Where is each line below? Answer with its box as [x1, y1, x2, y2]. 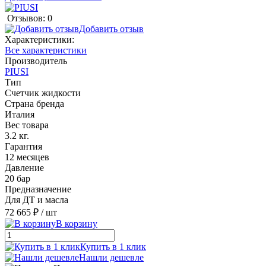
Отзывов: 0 [7, 12, 52, 23]
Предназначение [5, 183, 71, 194]
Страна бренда [5, 98, 64, 109]
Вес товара [5, 119, 49, 130]
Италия [5, 109, 34, 119]
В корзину [56, 218, 97, 229]
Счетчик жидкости [5, 87, 81, 98]
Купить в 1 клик [80, 241, 146, 252]
